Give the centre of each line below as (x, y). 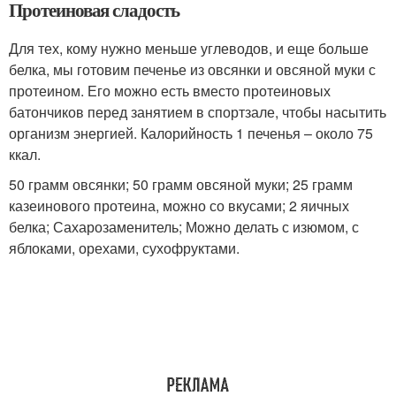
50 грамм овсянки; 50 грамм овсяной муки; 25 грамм (181, 184)
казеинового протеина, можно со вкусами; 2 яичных (179, 205)
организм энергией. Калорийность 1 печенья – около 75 (191, 133)
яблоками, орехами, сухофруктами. (124, 247)
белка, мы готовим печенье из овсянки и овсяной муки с (192, 69)
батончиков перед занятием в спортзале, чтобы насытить (198, 111)
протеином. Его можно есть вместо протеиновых (170, 90)
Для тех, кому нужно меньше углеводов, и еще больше (189, 48)
